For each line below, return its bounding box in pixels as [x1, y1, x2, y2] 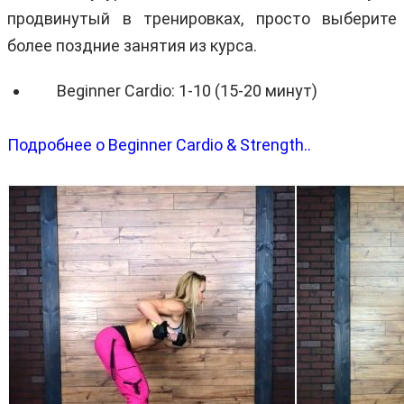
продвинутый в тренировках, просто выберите [7, 8, 397, 28]
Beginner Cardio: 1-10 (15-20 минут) [57, 80, 317, 100]
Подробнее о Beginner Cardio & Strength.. [7, 134, 311, 154]
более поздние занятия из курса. [7, 35, 257, 55]
